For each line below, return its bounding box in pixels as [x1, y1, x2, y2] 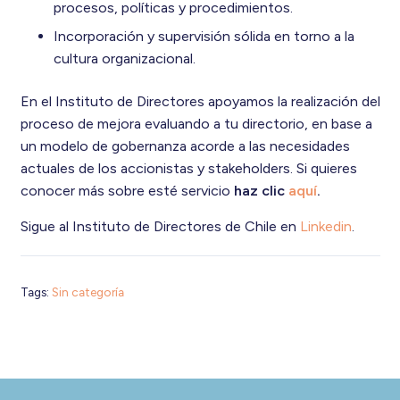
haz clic [229, 181, 288, 199]
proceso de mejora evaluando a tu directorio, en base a [20, 114, 372, 132]
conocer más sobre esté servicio [20, 181, 230, 199]
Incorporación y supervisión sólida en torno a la [54, 28, 354, 46]
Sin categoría [51, 285, 124, 300]
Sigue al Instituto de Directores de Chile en [20, 217, 300, 235]
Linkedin [299, 217, 352, 235]
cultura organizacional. [54, 50, 196, 68]
